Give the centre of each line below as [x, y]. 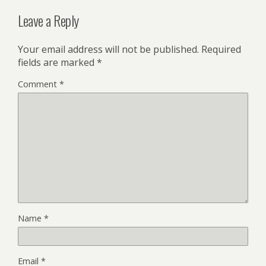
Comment [39, 84]
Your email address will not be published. [108, 50]
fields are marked [57, 63]
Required [221, 50]
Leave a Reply [48, 20]
